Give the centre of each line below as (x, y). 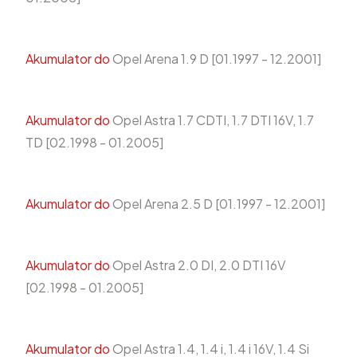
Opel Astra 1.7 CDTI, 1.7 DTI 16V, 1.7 (212, 120)
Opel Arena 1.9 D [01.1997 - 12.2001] (216, 58)
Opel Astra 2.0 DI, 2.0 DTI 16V (198, 265)
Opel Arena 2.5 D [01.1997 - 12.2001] (218, 203)
